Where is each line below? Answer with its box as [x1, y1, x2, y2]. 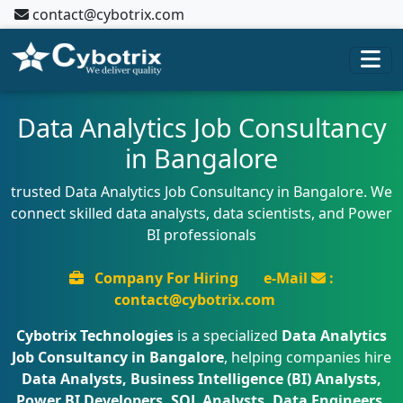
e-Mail [264, 268, 311, 288]
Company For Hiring [91, 268, 242, 288]
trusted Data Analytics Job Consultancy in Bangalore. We [11, 182, 392, 201]
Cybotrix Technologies [16, 326, 174, 345]
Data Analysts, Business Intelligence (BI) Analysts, [22, 369, 381, 389]
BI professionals [147, 225, 256, 245]
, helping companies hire [224, 347, 391, 367]
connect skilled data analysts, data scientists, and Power [11, 203, 392, 223]
